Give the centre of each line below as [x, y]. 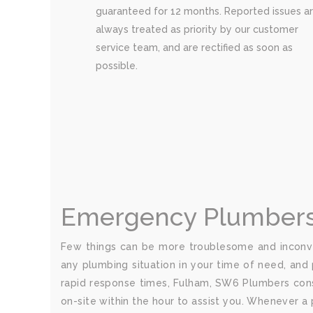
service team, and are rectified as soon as [194, 48]
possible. [117, 66]
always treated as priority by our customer [197, 29]
